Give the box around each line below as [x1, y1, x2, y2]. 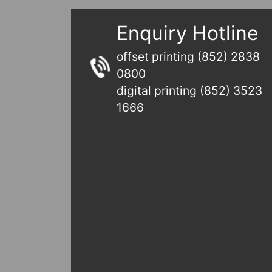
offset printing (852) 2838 [117, 49, 260, 64]
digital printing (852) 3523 [117, 83, 263, 98]
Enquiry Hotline [117, 21, 259, 45]
